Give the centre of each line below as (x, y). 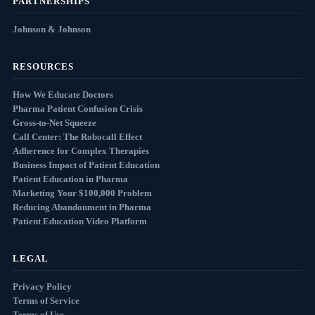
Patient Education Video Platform (79, 221)
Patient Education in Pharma (70, 179)
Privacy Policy (42, 287)
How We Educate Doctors (63, 95)
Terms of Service (46, 301)
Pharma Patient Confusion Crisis (77, 109)
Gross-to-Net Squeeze (54, 123)
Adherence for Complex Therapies (81, 151)
